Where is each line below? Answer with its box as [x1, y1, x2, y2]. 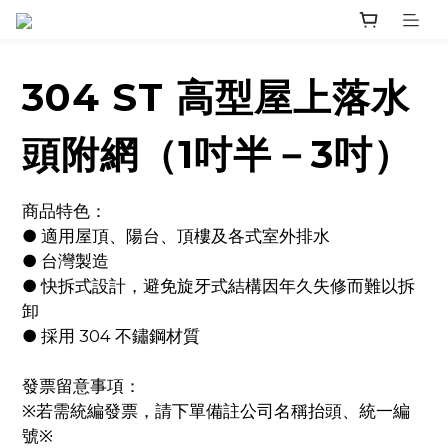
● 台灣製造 [22, 251, 109, 271]
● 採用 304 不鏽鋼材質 [22, 326, 200, 346]
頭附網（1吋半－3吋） [22, 131, 412, 178]
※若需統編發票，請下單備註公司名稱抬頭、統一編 [22, 401, 410, 421]
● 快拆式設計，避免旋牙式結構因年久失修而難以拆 [22, 276, 415, 296]
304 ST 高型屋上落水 [22, 74, 410, 121]
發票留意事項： [22, 376, 141, 396]
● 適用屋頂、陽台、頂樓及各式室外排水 [22, 226, 330, 246]
